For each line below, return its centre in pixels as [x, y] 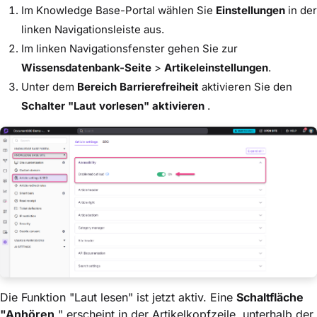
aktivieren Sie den [246, 87]
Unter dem [49, 87]
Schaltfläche [270, 298]
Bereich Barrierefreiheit [138, 87]
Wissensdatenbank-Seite [86, 68]
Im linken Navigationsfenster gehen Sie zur [129, 49]
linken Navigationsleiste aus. [93, 30]
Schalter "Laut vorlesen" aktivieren [113, 106]
